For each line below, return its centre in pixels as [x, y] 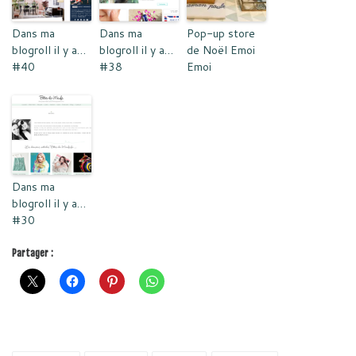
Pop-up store [221, 33]
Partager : [33, 253]
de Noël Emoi [221, 50]
